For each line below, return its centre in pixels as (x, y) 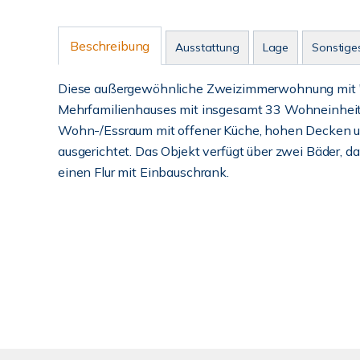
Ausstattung (207, 47)
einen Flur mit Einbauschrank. (143, 172)
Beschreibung (110, 46)
